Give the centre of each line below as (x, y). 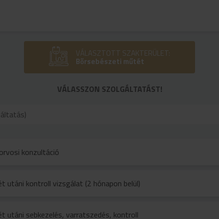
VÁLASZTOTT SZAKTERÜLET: (123, 53)
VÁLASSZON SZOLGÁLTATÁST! (109, 89)
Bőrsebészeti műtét (110, 61)
